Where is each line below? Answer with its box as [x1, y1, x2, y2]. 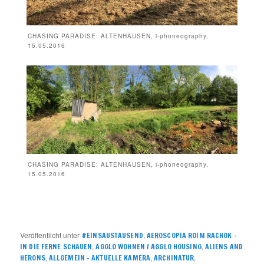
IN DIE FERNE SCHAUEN [20, 241, 93, 252]
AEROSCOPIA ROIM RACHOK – [146, 230, 237, 240]
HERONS [20, 252, 45, 263]
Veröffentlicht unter [20, 229, 80, 240]
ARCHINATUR [154, 252, 194, 263]
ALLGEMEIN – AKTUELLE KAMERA [48, 252, 151, 263]
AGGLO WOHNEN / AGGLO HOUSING [95, 241, 202, 252]
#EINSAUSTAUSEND [81, 230, 143, 240]
